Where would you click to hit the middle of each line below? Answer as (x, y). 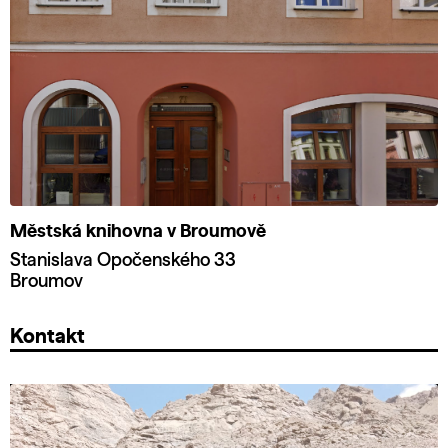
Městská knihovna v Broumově (138, 232)
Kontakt (47, 337)
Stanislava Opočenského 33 (123, 261)
